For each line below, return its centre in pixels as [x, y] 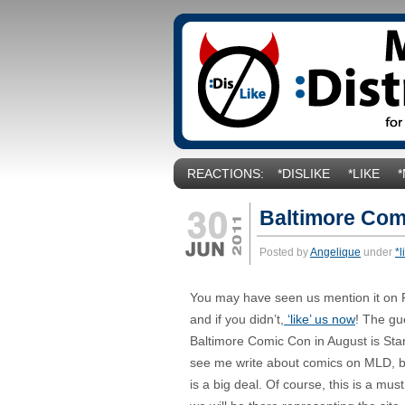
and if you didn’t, [237, 320]
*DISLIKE [304, 174]
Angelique [335, 252]
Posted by [285, 252]
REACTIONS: [226, 174]
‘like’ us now [320, 320]
